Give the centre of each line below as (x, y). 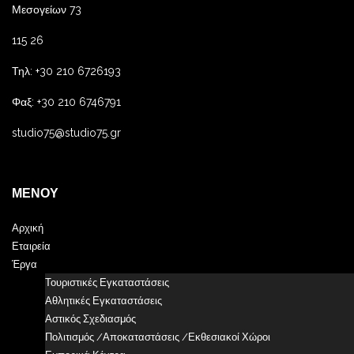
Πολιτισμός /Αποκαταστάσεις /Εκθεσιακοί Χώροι (157, 337)
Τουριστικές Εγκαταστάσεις (107, 282)
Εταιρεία (31, 246)
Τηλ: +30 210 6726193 (66, 71)
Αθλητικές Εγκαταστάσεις (103, 301)
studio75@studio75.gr (66, 133)
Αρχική (28, 228)
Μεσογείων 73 (47, 9)
